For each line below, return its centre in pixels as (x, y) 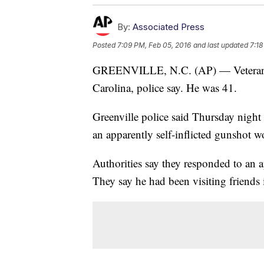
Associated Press (169, 27)
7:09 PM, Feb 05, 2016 (154, 45)
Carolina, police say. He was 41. (165, 88)
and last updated (221, 45)
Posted (105, 45)
